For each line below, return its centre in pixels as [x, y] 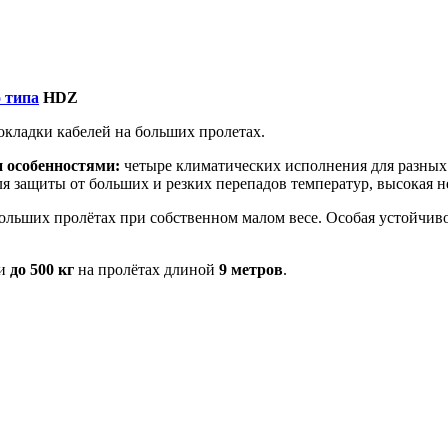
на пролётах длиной [146, 269]
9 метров [251, 269]
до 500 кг [42, 269]
